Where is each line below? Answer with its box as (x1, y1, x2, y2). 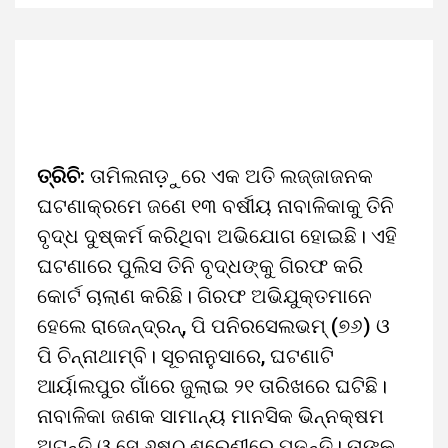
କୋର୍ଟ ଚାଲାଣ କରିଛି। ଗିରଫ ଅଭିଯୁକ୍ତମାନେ (37, 284, 372, 308)
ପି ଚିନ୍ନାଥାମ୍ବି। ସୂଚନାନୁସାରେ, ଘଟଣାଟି (37, 344, 334, 368)
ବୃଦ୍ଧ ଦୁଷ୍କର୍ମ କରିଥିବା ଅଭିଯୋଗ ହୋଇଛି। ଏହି (37, 224, 397, 248)
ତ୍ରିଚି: (37, 164, 90, 188)
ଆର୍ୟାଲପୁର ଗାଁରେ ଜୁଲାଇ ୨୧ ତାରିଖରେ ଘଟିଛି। (37, 374, 387, 398)
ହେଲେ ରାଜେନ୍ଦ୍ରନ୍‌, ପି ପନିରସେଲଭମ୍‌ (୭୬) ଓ (37, 314, 390, 338)
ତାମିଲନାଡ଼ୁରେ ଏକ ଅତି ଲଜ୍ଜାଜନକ (90, 164, 373, 188)
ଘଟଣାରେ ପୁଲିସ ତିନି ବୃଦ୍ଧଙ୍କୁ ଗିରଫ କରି (37, 254, 363, 278)
